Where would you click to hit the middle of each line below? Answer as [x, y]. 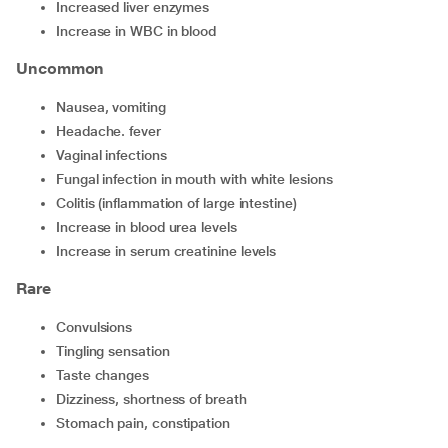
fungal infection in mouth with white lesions [198, 179]
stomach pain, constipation [147, 423]
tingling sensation [116, 351]
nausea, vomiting [115, 107]
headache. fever [113, 131]
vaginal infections [115, 155]
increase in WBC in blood [138, 31]
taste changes [105, 375]
